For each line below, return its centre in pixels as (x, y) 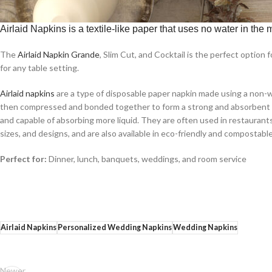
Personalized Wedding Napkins (115, 227)
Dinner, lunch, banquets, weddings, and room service (147, 158)
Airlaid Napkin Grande (59, 54)
